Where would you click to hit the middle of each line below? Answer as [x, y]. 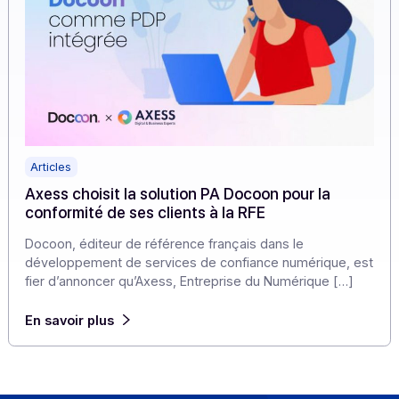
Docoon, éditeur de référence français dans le [183, 359]
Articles [57, 274]
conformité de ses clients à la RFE [162, 324]
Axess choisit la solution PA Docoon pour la [198, 304]
